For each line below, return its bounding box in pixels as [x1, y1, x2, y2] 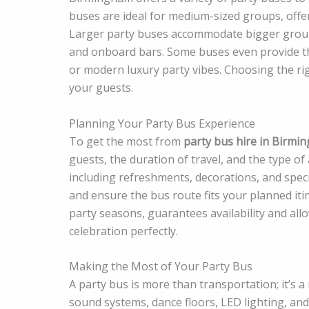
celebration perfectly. [69, 223, 178, 239]
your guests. [69, 80, 133, 96]
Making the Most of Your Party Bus [69, 259, 252, 275]
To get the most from [69, 133, 183, 149]
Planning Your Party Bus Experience [69, 115, 255, 131]
